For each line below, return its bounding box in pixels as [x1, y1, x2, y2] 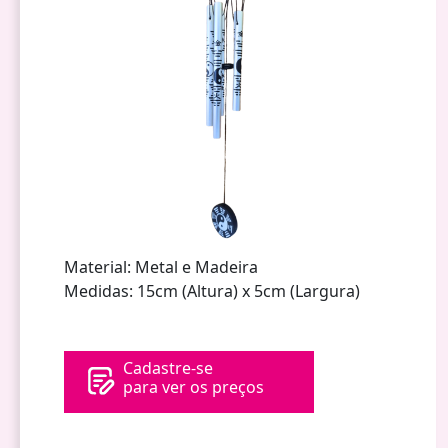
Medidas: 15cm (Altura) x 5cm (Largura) [64, 279, 360, 302]
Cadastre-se [123, 356, 213, 379]
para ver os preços [123, 375, 264, 398]
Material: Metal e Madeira [64, 255, 258, 278]
